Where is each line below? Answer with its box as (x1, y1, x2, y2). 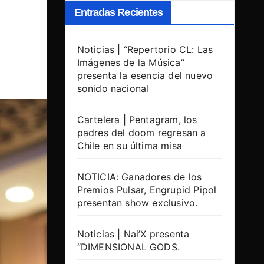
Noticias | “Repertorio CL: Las (77, 44, 213, 56)
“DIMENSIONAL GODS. (77, 241, 180, 253)
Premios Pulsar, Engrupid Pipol (77, 184, 217, 196)
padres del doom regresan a (77, 127, 206, 139)
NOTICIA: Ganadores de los (77, 171, 202, 183)
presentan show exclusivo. (77, 197, 198, 209)
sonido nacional (77, 82, 149, 95)
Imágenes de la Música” (77, 57, 184, 69)
